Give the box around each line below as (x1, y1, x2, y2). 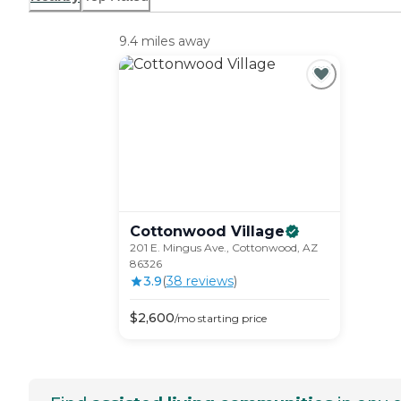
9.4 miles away (118, 33, 210, 50)
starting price (194, 311, 267, 326)
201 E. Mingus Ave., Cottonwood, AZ (129, 241, 318, 255)
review (182, 273, 227, 290)
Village (230, 223, 285, 241)
